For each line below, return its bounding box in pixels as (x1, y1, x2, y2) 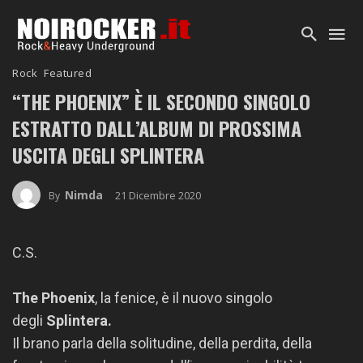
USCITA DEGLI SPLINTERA (12, 140, 204, 169)
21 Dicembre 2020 (114, 188, 201, 203)
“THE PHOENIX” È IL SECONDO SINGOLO (12, 87, 310, 116)
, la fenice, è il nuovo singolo (95, 289, 272, 306)
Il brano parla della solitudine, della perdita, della (12, 335, 312, 352)
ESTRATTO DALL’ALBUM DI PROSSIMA (12, 113, 301, 143)
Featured (44, 66, 92, 80)
